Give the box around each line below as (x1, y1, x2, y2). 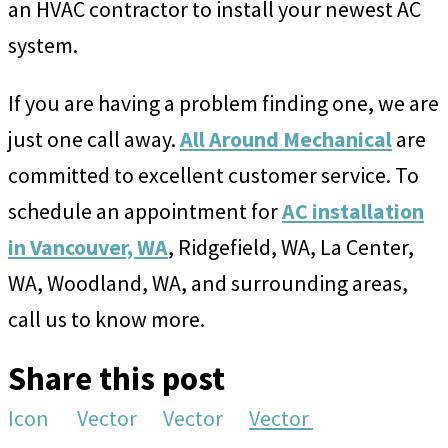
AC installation (282, 196, 424, 225)
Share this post (8, 358, 225, 400)
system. (8, 30, 78, 59)
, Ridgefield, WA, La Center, (168, 232, 414, 261)
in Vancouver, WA (8, 232, 168, 261)
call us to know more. (8, 304, 205, 333)
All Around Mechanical (180, 124, 392, 153)
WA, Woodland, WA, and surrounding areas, (8, 268, 408, 297)
